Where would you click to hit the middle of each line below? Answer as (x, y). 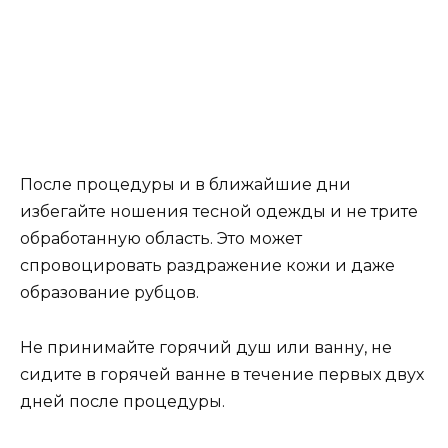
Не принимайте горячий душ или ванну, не (206, 347)
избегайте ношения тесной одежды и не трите (219, 212)
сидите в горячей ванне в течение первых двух (222, 374)
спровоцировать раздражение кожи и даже (207, 266)
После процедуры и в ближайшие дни (185, 185)
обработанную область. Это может (161, 239)
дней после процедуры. (122, 401)
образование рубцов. (109, 293)
